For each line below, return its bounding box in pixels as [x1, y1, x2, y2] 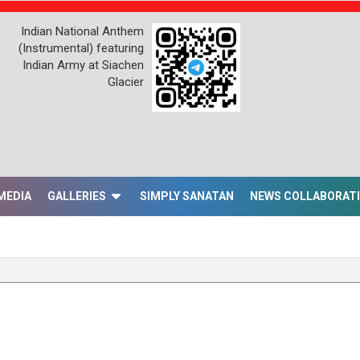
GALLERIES [47, 190, 106, 202]
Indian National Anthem [20, 24, 144, 39]
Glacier [107, 75, 144, 89]
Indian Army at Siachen [22, 58, 144, 72]
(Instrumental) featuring [18, 41, 144, 55]
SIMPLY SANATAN [140, 190, 234, 202]
